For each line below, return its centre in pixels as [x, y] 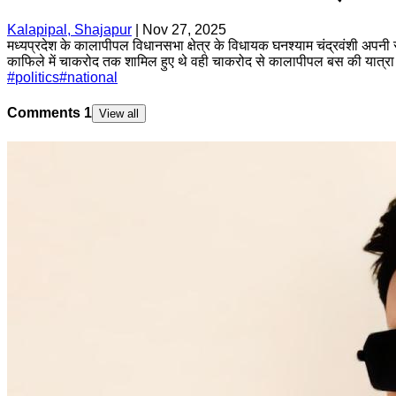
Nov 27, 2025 [184, 29]
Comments [46, 113]
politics [37, 77]
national [92, 77]
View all [119, 114]
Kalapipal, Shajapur [69, 29]
